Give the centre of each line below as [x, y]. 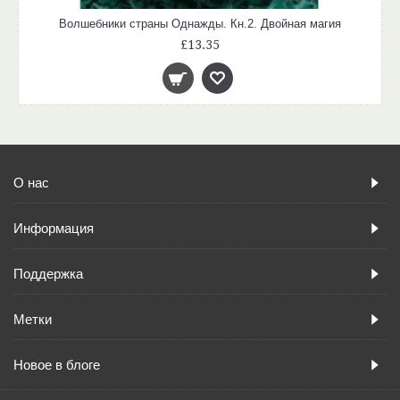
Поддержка [48, 273]
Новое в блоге [57, 364]
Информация [54, 228]
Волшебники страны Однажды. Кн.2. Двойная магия [200, 23]
